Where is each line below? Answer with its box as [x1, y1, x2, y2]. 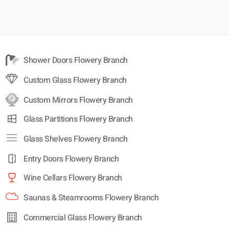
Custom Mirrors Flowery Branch [24, 94, 133, 107]
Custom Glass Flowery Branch [24, 74, 127, 87]
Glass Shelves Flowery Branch [24, 133, 128, 146]
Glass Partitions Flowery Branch [24, 113, 133, 126]
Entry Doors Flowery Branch [24, 153, 119, 166]
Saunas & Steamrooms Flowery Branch [24, 192, 159, 204]
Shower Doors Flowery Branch [24, 54, 128, 67]
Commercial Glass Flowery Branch [24, 212, 142, 224]
